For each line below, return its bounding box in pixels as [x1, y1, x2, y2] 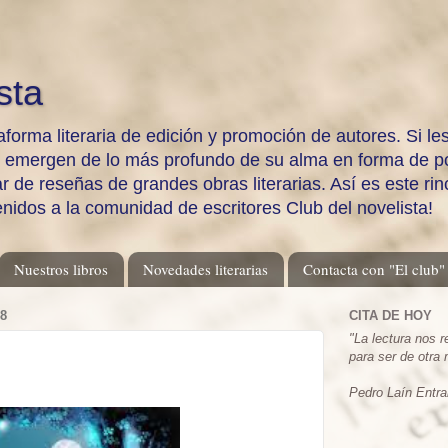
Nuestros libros [14, 259, 109, 280]
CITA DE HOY [349, 308, 432, 324]
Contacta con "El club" [302, 259, 445, 280]
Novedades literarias [143, 259, 268, 280]
